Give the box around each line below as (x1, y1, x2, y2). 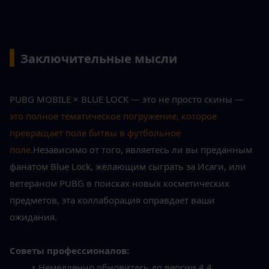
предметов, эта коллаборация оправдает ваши (10, 194, 215, 207)
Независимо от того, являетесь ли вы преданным (33, 144, 252, 156)
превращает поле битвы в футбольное (10, 127, 181, 139)
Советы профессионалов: (10, 244, 129, 257)
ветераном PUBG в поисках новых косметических (10, 177, 229, 190)
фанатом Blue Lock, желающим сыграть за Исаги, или (10, 160, 246, 173)
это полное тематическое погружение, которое (10, 110, 217, 122)
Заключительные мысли (20, 50, 177, 67)
